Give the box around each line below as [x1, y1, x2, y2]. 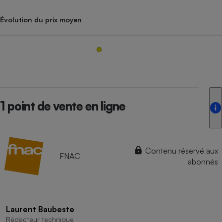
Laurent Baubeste [6, 204, 74, 214]
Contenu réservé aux [143, 145, 218, 156]
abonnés [188, 156, 218, 166]
